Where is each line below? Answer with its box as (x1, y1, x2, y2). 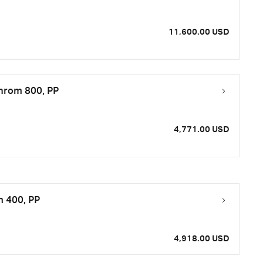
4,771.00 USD (174, 125, 230, 134)
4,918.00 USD (174, 234, 230, 244)
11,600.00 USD (168, 28, 230, 37)
